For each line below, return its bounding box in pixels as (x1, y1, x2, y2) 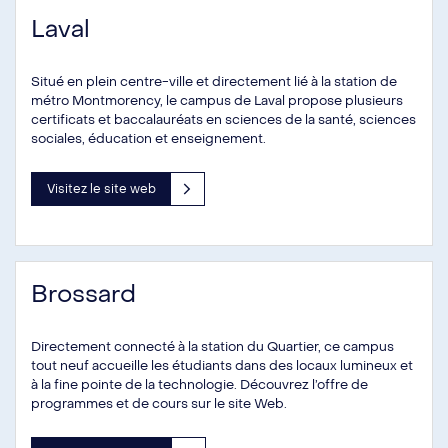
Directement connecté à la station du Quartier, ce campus (31, 338, 394, 355)
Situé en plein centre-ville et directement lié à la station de (31, 72, 397, 90)
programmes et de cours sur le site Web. (31, 395, 287, 412)
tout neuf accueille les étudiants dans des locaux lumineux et (31, 357, 413, 374)
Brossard (31, 279, 136, 310)
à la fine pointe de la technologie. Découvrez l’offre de (31, 376, 368, 393)
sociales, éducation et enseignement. (31, 129, 266, 147)
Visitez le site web (47, 180, 156, 197)
